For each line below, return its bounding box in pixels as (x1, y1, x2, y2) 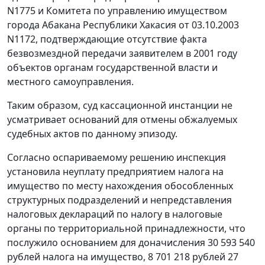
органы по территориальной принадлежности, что (7, 222, 245, 235)
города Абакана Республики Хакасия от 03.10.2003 (7, 18, 239, 32)
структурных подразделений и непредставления (7, 193, 232, 207)
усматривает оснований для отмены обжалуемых (7, 113, 237, 127)
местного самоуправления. (7, 75, 134, 89)
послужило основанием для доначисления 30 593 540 (7, 236, 255, 250)
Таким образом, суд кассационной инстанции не (7, 99, 232, 112)
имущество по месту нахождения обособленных (7, 179, 233, 193)
